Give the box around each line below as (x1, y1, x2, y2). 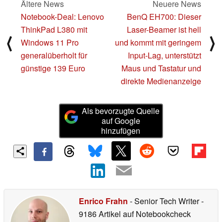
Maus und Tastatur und (121, 62, 201, 74)
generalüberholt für (21, 50, 87, 61)
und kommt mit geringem (115, 37, 201, 49)
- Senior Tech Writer (128, 195, 201, 207)
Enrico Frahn (79, 195, 128, 207)
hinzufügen (101, 125, 141, 137)
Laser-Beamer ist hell (127, 24, 201, 36)
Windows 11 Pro (21, 37, 79, 49)
